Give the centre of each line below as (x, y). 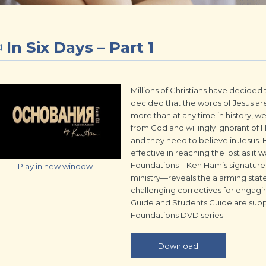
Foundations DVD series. (178, 215)
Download (178, 246)
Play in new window (55, 167)
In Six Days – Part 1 (80, 47)
